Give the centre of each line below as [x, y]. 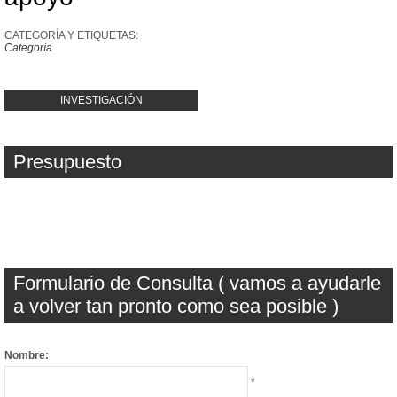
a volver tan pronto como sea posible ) [176, 306]
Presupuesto [67, 162]
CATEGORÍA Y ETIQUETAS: [71, 35]
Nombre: [27, 355]
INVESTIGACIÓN [101, 100]
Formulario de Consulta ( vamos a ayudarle [197, 283]
